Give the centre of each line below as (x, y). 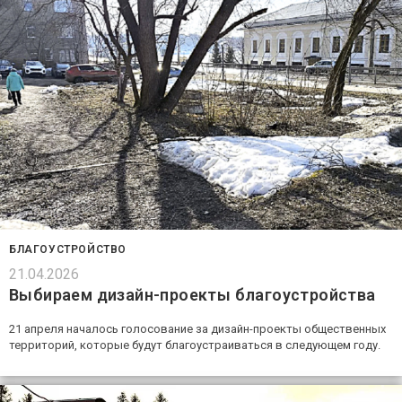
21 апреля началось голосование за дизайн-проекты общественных (197, 328)
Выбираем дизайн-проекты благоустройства (192, 294)
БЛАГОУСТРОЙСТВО (68, 249)
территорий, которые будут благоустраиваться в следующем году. (195, 345)
